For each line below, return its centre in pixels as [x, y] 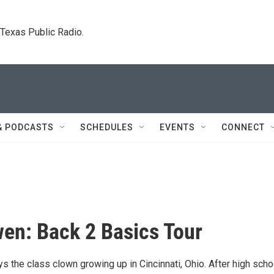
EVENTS [177, 127]
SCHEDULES [107, 127]
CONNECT [243, 127]
